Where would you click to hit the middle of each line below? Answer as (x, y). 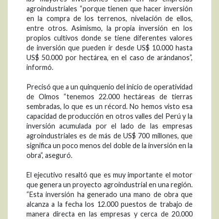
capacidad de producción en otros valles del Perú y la (109, 116)
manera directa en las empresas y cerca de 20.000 (109, 214)
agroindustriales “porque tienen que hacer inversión (109, 8)
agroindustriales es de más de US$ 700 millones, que (109, 135)
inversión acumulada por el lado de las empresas (109, 126)
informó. (40, 67)
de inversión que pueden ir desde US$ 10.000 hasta (109, 47)
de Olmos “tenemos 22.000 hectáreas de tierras (109, 96)
